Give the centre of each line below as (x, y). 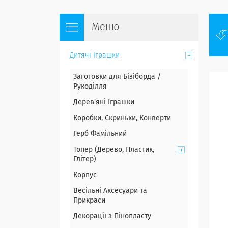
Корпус (85, 175)
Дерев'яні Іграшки (104, 102)
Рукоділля (90, 87)
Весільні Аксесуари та (110, 191)
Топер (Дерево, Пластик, (114, 150)
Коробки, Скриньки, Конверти (122, 118)
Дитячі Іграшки (95, 55)
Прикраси (89, 201)
